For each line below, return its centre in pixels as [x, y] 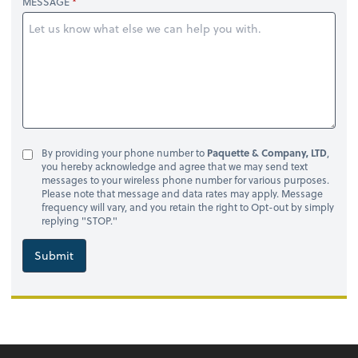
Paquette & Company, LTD [267, 153]
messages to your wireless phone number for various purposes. [185, 180]
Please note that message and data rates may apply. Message [182, 194]
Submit [54, 256]
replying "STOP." [79, 221]
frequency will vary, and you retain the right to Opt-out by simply [187, 207]
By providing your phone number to [124, 153]
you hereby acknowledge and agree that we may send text [174, 167]
